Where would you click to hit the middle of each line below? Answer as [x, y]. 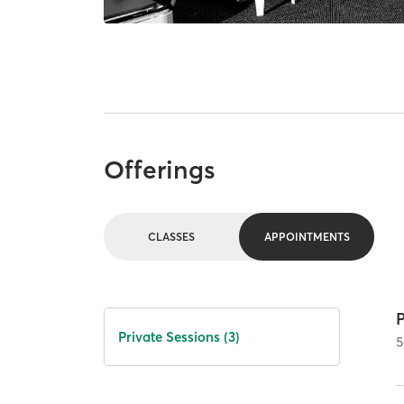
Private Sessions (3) [179, 336]
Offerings [160, 170]
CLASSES [172, 237]
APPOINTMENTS [307, 237]
